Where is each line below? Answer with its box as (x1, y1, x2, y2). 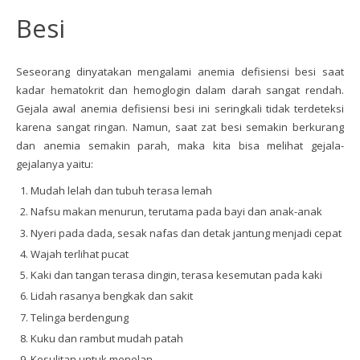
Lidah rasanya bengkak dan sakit (31, 288, 194, 304)
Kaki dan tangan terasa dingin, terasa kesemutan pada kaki (31, 268, 323, 282)
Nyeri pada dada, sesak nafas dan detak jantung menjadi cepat (31, 225, 342, 240)
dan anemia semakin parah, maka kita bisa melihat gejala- (16, 138, 344, 153)
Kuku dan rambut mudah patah (31, 330, 184, 346)
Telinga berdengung (31, 309, 129, 325)
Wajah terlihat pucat (31, 246, 129, 261)
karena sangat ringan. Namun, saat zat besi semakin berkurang (16, 120, 344, 134)
